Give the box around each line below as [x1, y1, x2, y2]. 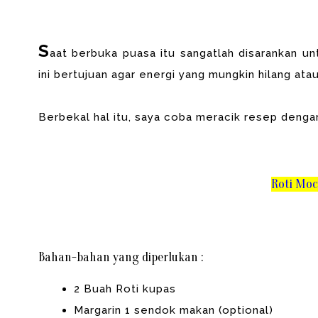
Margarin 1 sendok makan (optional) [73, 304, 273, 317]
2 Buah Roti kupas [73, 283, 176, 295]
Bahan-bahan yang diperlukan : [38, 250, 203, 265]
